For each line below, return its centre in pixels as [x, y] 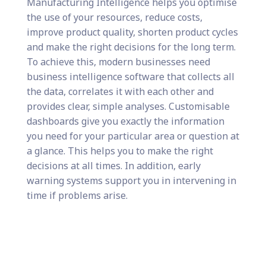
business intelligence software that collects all [130, 77]
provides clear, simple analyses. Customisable [128, 107]
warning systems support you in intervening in [131, 181]
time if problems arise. [77, 196]
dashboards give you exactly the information [125, 121]
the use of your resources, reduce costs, [114, 18]
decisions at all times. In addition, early [113, 166]
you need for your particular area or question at [133, 136]
